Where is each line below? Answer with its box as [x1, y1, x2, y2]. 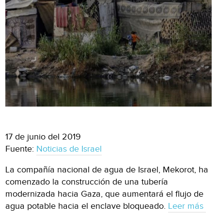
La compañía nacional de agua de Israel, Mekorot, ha [5, 164, 209, 175]
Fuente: [5, 143, 37, 154]
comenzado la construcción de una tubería [5, 176, 169, 187]
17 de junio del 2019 [5, 131, 81, 142]
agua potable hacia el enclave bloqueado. [5, 201, 169, 211]
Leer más [168, 201, 206, 211]
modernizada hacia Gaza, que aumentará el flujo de [5, 188, 204, 199]
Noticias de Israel [36, 143, 102, 154]
